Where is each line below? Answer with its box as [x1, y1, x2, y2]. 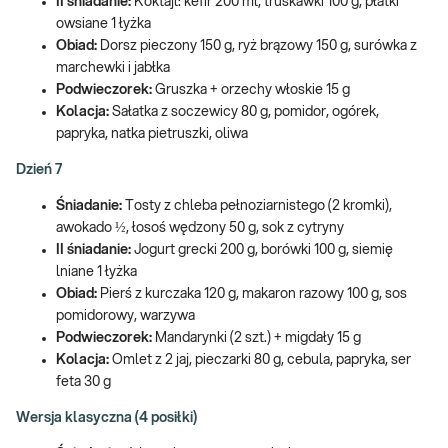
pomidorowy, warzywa [56, 308, 195, 323]
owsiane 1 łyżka [56, 16, 151, 31]
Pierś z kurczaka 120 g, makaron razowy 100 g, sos [100, 286, 407, 301]
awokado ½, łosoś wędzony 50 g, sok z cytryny [56, 220, 344, 235]
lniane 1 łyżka [56, 264, 137, 279]
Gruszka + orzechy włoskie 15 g [155, 82, 350, 97]
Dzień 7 [16, 162, 62, 177]
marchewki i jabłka [56, 60, 170, 75]
